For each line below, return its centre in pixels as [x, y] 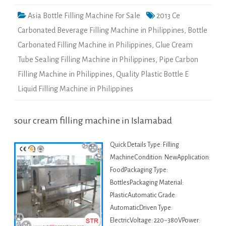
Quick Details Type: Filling [145, 145]
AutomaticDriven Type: [141, 208]
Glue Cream [174, 45]
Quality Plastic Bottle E [152, 74]
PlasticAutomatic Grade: [143, 195]
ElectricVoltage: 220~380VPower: [155, 221]
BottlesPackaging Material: [147, 183]
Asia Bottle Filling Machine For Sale [84, 16]
